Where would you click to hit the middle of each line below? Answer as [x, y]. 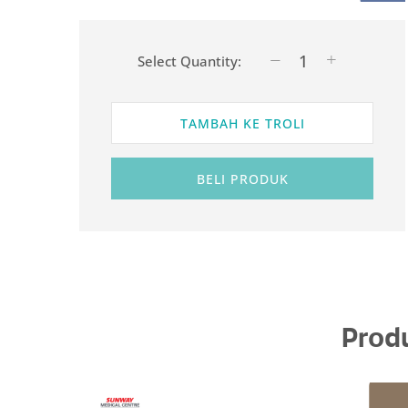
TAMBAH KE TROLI [242, 124]
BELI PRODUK [242, 179]
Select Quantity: [189, 61]
